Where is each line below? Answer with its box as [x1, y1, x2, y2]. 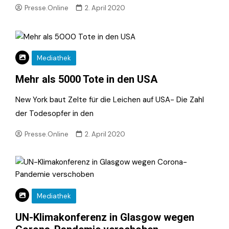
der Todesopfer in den [15, 108, 94, 119]
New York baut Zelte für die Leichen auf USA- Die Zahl [15, 95, 204, 105]
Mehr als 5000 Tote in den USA [15, 73, 157, 86]
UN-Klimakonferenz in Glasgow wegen [15, 211, 194, 223]
